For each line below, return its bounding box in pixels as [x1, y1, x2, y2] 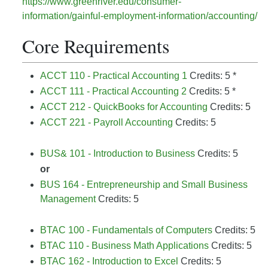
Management [40, 194, 96, 204]
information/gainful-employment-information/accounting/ [22, 11, 257, 21]
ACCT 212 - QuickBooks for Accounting [40, 102, 208, 112]
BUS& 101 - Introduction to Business [40, 148, 195, 159]
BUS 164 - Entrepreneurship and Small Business [40, 179, 248, 190]
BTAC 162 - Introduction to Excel [40, 256, 178, 266]
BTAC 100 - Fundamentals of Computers [40, 225, 212, 235]
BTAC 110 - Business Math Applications [40, 240, 209, 251]
